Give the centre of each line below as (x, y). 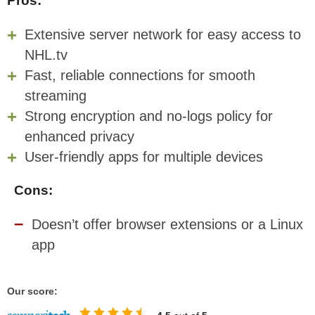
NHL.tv (46, 54)
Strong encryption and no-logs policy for (149, 116)
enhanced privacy (79, 136)
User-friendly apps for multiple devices (144, 156)
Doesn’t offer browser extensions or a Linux (167, 224)
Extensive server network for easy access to (163, 34)
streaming (56, 95)
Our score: (32, 291)
